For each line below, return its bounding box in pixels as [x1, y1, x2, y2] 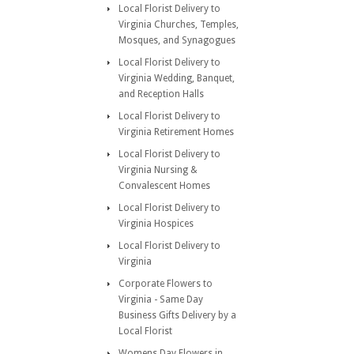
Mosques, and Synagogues [119, 35, 235, 46]
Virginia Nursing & [119, 164, 198, 175]
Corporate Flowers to [119, 278, 213, 289]
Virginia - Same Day [119, 294, 203, 305]
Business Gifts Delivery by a [119, 310, 236, 321]
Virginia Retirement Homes [119, 126, 234, 137]
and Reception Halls [119, 88, 204, 100]
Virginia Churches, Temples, [119, 19, 239, 30]
